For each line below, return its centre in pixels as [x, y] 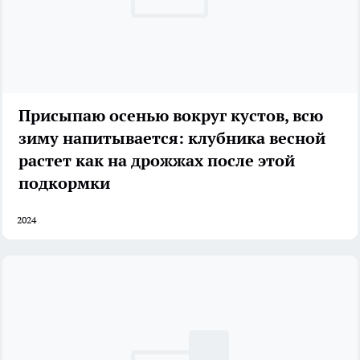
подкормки [64, 183]
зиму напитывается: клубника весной [172, 138]
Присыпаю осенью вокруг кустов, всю [171, 115]
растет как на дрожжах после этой [157, 160]
